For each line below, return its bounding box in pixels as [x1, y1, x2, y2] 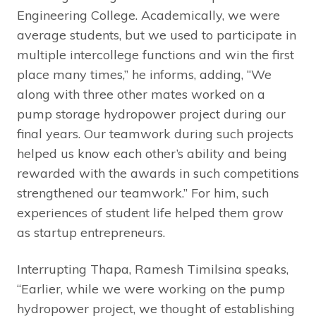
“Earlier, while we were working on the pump [17, 281, 285, 298]
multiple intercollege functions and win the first [17, 47, 294, 63]
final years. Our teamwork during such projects [17, 126, 293, 142]
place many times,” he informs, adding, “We [17, 66, 272, 83]
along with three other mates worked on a [17, 86, 265, 103]
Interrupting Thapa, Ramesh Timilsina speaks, [17, 261, 288, 278]
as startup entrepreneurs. [17, 224, 165, 241]
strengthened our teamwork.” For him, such [17, 185, 269, 202]
